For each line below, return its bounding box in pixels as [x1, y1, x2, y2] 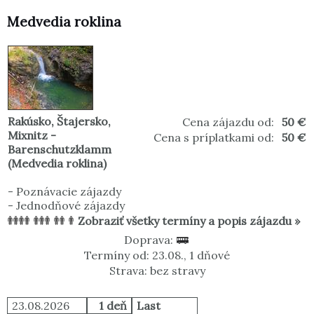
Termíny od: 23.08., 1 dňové [84, 248, 230, 263]
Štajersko [57, 114, 108, 129]
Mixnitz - [8, 128, 56, 143]
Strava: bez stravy [109, 264, 205, 278]
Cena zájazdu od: [182, 115, 274, 130]
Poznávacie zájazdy [16, 184, 121, 199]
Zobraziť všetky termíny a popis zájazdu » [78, 214, 300, 228]
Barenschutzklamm [8, 142, 111, 157]
